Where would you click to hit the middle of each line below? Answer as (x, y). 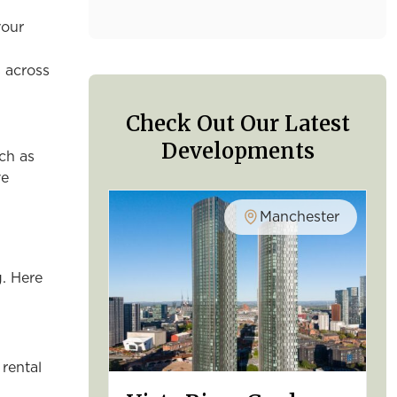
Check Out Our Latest (237, 123)
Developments (237, 151)
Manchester (300, 217)
